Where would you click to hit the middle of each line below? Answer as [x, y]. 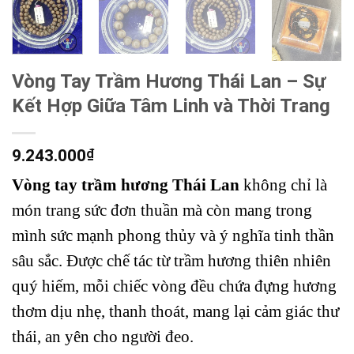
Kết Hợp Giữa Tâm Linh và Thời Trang [171, 105]
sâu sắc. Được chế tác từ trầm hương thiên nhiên [171, 261]
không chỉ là [283, 185]
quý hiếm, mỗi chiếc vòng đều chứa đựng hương [174, 286]
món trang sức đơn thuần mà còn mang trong [162, 211]
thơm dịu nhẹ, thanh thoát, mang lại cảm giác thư [175, 312]
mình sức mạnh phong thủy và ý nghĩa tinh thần [173, 236]
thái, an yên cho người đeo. [103, 337]
